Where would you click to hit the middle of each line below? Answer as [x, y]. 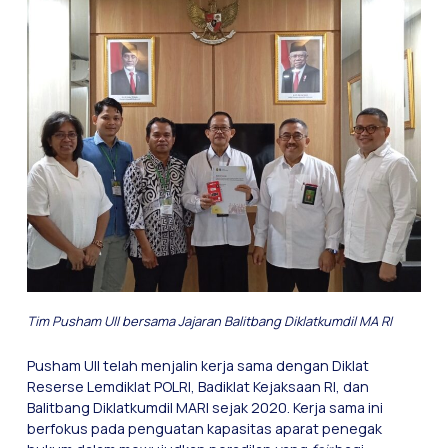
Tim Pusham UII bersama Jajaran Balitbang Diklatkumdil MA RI [209, 321]
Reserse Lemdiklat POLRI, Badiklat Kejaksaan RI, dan [197, 387]
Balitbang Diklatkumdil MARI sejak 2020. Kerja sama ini [204, 408]
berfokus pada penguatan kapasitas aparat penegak [204, 429]
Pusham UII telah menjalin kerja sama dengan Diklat [197, 366]
